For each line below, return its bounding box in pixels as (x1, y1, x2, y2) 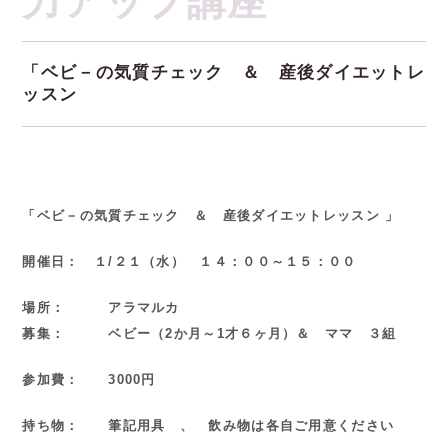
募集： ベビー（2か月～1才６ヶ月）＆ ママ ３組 (22, 325, 397, 341)
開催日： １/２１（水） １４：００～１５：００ (22, 253, 357, 269)
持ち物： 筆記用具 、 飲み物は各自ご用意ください (22, 417, 395, 433)
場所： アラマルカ (22, 299, 180, 315)
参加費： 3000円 (22, 371, 156, 387)
